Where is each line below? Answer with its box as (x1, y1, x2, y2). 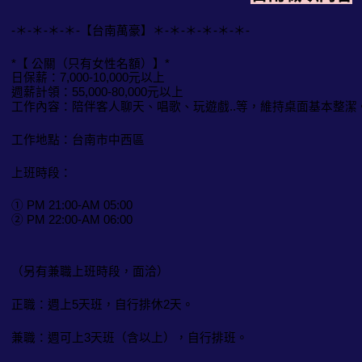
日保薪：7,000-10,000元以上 (11, 71, 165, 85)
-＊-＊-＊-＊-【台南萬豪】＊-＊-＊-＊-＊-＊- (11, 23, 250, 37)
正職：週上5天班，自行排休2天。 (11, 297, 194, 311)
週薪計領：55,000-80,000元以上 (11, 86, 183, 99)
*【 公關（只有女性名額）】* (11, 57, 170, 70)
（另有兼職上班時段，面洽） (11, 264, 169, 278)
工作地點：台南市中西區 (11, 133, 145, 146)
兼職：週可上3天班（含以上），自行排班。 (11, 330, 248, 344)
